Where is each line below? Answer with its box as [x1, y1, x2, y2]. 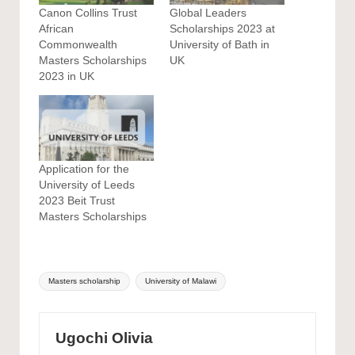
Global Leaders [170, 6, 246, 20]
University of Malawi [144, 277, 216, 285]
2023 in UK [39, 70, 94, 83]
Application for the [39, 162, 129, 175]
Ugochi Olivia [55, 330, 153, 347]
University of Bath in [170, 38, 269, 52]
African [39, 22, 74, 36]
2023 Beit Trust [39, 193, 115, 207]
